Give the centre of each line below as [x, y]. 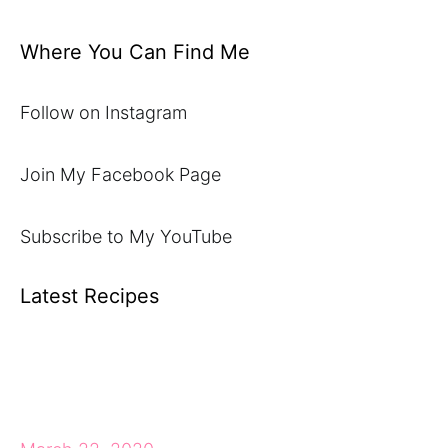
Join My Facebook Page [120, 174]
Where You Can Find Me [135, 52]
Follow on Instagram [103, 112]
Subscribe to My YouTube [126, 236]
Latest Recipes [89, 296]
